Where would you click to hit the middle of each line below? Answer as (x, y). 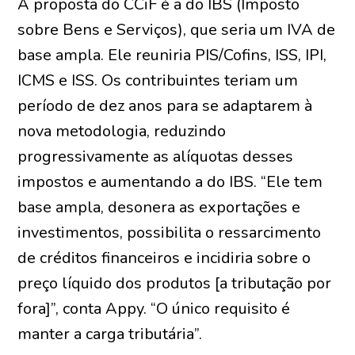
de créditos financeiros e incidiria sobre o (164, 258)
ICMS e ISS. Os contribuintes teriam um (158, 80)
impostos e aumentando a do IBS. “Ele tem (170, 182)
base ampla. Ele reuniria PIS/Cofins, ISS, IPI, (172, 55)
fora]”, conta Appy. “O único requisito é (154, 309)
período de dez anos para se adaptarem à (165, 106)
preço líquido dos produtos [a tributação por (175, 283)
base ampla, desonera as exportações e (159, 207)
